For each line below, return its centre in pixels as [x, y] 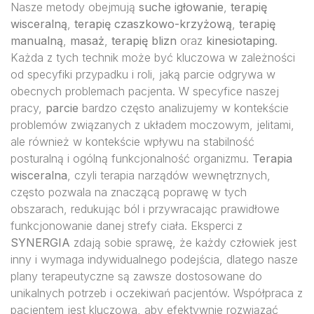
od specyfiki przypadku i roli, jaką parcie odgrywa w [143, 74]
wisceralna [39, 175]
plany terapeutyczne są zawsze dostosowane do [136, 276]
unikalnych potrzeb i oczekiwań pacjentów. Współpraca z [157, 293]
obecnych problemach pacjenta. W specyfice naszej [145, 91]
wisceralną [39, 24]
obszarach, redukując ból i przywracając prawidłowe [145, 209]
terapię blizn [144, 41]
